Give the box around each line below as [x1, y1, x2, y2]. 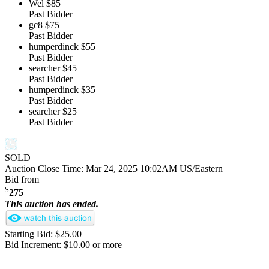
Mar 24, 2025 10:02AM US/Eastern [86, 163, 223, 174]
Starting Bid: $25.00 [5, 228, 82, 239]
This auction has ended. [5, 198, 98, 209]
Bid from [5, 174, 39, 185]
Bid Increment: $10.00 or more [5, 239, 122, 250]
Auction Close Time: [5, 163, 86, 174]
